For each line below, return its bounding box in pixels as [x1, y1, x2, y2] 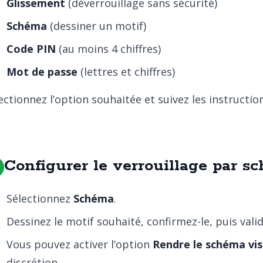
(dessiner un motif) [47, 19, 146, 33]
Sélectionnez [6, 191, 73, 205]
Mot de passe [6, 65, 77, 79]
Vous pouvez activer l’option [6, 237, 153, 251]
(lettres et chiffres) [77, 65, 175, 79]
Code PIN [6, 42, 56, 56]
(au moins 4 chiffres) [56, 42, 161, 56]
